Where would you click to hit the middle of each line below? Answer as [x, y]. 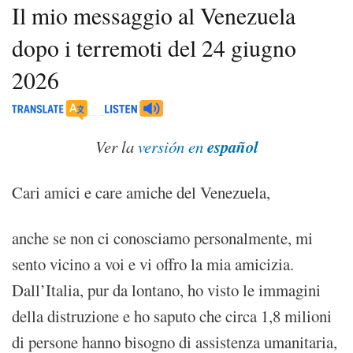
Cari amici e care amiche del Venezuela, [141, 192]
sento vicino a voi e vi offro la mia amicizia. [153, 264]
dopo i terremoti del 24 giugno [154, 47]
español [232, 146]
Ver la [116, 146]
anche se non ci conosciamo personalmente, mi [162, 238]
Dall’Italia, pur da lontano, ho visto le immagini [166, 290]
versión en [172, 146]
